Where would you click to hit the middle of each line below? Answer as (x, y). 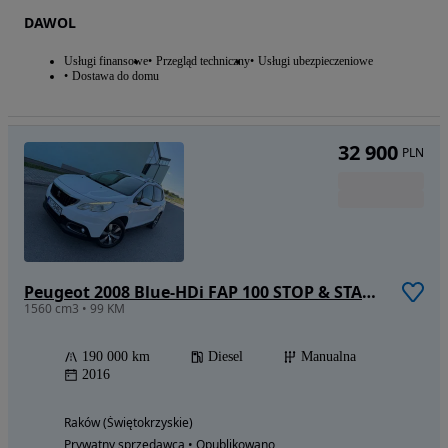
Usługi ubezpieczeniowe (315, 61)
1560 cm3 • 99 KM (74, 309)
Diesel (225, 357)
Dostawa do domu (115, 76)
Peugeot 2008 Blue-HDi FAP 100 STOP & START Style (369, 292)
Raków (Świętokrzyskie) (128, 423)
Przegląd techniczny (203, 61)
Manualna (328, 357)
